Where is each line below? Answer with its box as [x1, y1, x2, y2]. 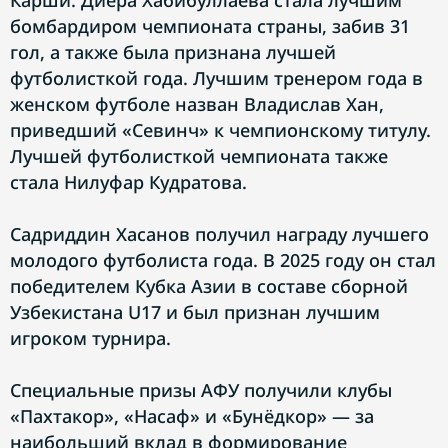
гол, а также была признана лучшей [10, 40, 336, 64]
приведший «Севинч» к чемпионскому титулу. [10, 118, 431, 142]
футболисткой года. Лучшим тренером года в [10, 66, 423, 90]
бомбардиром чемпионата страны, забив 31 [10, 14, 410, 38]
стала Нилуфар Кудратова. [10, 170, 247, 194]
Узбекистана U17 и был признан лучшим [10, 300, 380, 324]
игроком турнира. [10, 326, 171, 350]
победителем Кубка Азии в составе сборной [10, 274, 408, 298]
